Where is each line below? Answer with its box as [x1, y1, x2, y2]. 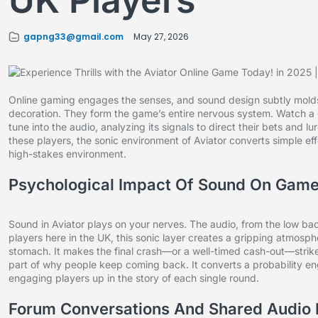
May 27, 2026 [133, 31, 189, 43]
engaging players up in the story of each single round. [9, 272, 259, 285]
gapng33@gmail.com [23, 31, 124, 43]
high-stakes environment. [9, 148, 126, 160]
